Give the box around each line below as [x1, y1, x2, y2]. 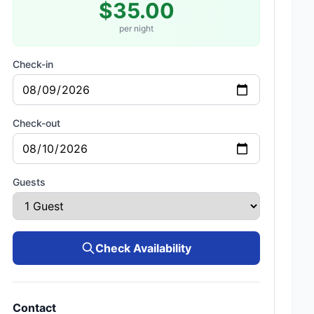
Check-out [13, 117, 61, 129]
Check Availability [95, 241, 192, 255]
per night [119, 23, 154, 34]
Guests [13, 176, 46, 188]
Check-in [13, 58, 54, 70]
